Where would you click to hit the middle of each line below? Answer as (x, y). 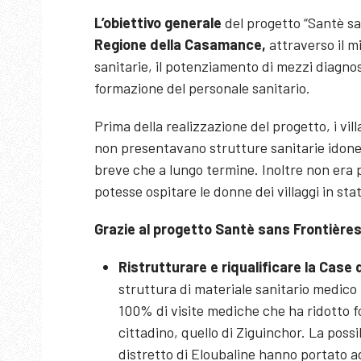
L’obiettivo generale (158, 23)
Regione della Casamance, (180, 44)
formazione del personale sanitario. (202, 88)
